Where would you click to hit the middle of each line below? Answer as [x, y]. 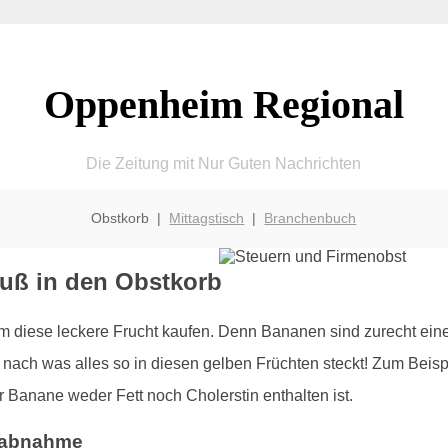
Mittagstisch [207, 217]
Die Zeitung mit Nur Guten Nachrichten [224, 163]
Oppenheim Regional [223, 104]
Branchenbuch [310, 217]
